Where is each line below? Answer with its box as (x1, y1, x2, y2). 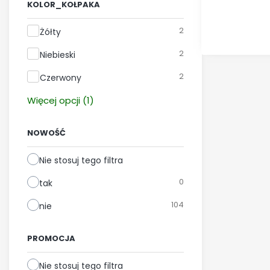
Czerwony (40, 72, 81, 84)
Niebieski (40, 49, 75, 61)
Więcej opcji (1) (27, 94, 94, 107)
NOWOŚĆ (27, 127, 66, 139)
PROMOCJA (27, 233, 75, 244)
